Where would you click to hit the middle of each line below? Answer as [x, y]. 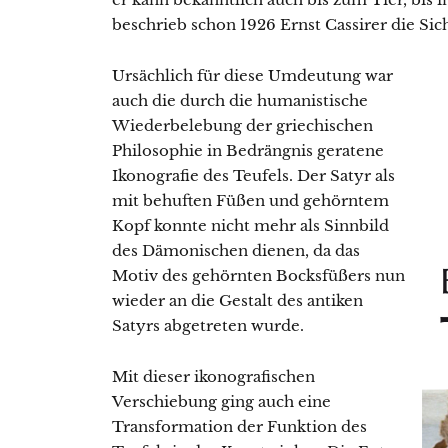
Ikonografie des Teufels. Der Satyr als [253, 176]
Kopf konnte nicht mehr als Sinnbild [250, 226]
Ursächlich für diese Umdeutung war [252, 76]
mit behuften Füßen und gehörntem [250, 201]
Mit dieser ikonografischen [213, 377]
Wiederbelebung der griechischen [242, 126]
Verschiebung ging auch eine [221, 402]
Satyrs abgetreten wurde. [208, 326]
